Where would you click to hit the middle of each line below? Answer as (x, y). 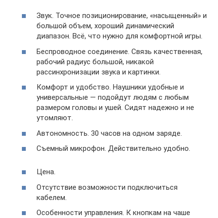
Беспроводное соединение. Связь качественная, (119, 51)
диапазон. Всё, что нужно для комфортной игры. (119, 36)
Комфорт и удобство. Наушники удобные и (110, 87)
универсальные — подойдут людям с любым (113, 97)
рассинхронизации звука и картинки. (99, 72)
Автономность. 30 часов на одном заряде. (109, 133)
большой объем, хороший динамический (105, 26)
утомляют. (55, 118)
